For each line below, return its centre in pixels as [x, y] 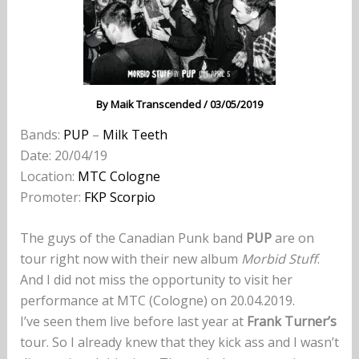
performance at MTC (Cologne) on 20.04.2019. [157, 301]
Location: [48, 176]
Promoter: [52, 197]
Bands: [41, 134]
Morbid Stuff [279, 259]
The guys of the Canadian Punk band [133, 238]
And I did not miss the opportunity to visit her [156, 280]
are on [292, 238]
